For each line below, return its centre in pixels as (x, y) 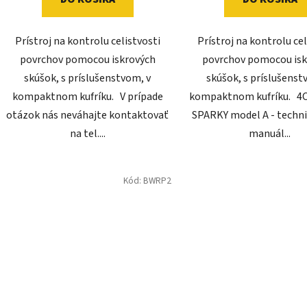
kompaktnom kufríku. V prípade (87, 97)
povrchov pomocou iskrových (87, 60)
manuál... (270, 134)
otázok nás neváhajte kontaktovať (88, 115)
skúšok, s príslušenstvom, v (88, 78)
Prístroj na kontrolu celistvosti (87, 41)
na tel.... (87, 134)
